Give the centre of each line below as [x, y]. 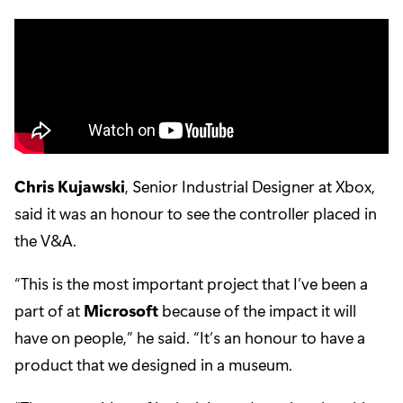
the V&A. [45, 241]
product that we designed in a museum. [153, 365]
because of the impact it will [257, 311]
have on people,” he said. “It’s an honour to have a [190, 338]
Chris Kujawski [70, 187]
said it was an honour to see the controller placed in [196, 214]
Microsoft [121, 311]
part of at [49, 311]
